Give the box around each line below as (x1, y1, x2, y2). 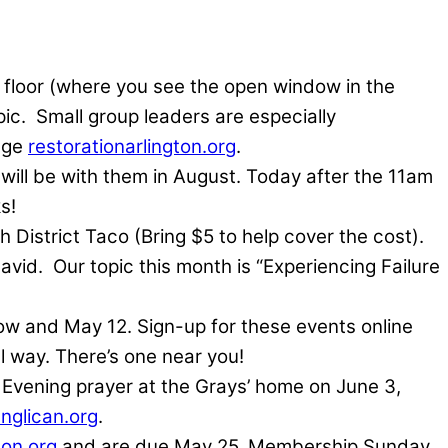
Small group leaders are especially (36, 105, 336, 129)
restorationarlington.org (28, 135, 236, 159)
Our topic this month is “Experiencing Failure (53, 255, 440, 279)
